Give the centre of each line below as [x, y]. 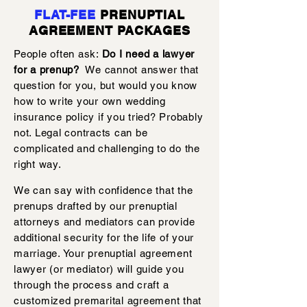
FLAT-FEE [65, 15]
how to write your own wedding [90, 101]
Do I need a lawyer [148, 54]
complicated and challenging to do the [107, 148]
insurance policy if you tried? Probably [109, 117]
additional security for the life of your [104, 237]
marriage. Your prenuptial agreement [103, 253]
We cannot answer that [139, 70]
